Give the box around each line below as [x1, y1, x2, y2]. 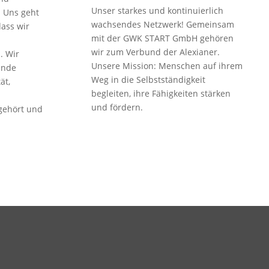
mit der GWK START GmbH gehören [91, 32, 234, 44]
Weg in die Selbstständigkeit [91, 74, 205, 86]
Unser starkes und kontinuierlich [91, 5, 223, 17]
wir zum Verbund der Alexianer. [91, 46, 220, 58]
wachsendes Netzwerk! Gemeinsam [91, 19, 234, 31]
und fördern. [91, 101, 143, 113]
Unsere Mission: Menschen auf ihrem [91, 60, 243, 72]
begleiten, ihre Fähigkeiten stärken [91, 88, 231, 100]
